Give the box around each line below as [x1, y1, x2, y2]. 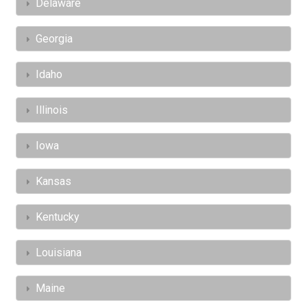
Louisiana [36, 246, 82, 260]
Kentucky [36, 210, 79, 224]
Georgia [36, 32, 73, 46]
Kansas [36, 175, 71, 188]
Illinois [36, 103, 68, 117]
